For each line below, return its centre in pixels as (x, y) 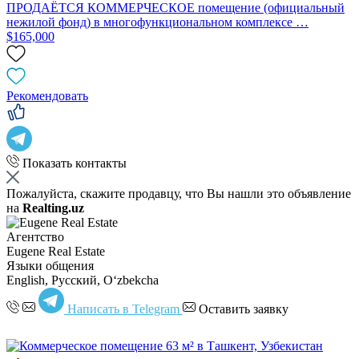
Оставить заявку (244, 309)
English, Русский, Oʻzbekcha (83, 280)
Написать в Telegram (123, 309)
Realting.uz (53, 208)
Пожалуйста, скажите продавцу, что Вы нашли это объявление (179, 193)
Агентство (35, 236)
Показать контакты (75, 163)
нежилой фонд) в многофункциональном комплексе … (157, 22)
